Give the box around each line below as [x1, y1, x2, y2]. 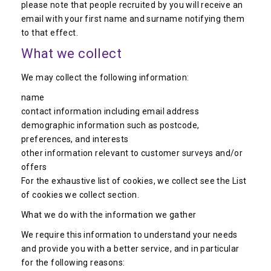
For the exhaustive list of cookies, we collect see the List [21, 176, 247, 186]
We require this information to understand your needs [21, 230, 238, 240]
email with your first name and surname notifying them [21, 14, 245, 24]
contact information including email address [21, 106, 200, 116]
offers [21, 162, 47, 172]
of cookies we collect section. [21, 190, 139, 200]
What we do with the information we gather [21, 210, 197, 220]
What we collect [21, 46, 122, 61]
